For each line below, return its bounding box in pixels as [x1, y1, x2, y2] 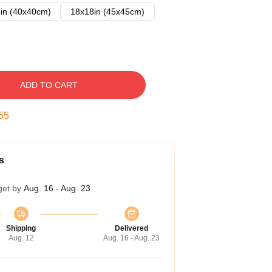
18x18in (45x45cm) [70, 7, 144, 16]
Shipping [6, 224, 36, 233]
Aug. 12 [8, 234, 34, 242]
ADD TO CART [19, 80, 78, 90]
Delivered [115, 224, 148, 233]
